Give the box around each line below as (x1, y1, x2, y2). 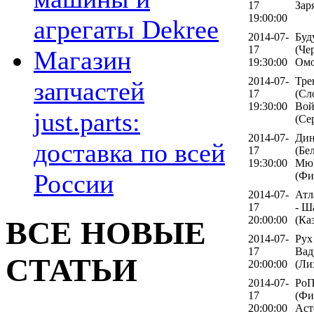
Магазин (34, 46, 131, 76)
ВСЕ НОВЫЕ (6, 214, 206, 251)
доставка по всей (34, 138, 225, 168)
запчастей (34, 76, 144, 107)
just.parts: (34, 107, 140, 137)
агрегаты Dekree (34, 15, 219, 45)
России (34, 169, 114, 199)
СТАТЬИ (6, 252, 137, 288)
